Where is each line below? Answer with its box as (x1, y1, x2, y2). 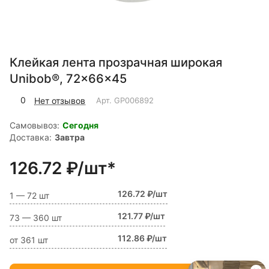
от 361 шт (10, 235, 48, 246)
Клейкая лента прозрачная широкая (10, 55, 222, 70)
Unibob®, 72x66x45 (10, 71, 127, 86)
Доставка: (10, 132, 52, 143)
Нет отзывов (34, 95, 85, 106)
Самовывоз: (10, 120, 59, 131)
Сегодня (62, 120, 98, 131)
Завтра (55, 132, 85, 143)
